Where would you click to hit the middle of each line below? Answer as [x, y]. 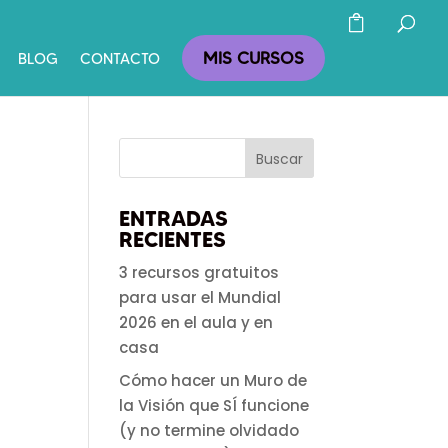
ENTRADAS [174, 218]
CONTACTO [120, 59]
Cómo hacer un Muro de [213, 380]
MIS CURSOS [253, 58]
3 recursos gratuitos [199, 272]
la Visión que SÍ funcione [214, 405]
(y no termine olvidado [209, 430]
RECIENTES [173, 239]
